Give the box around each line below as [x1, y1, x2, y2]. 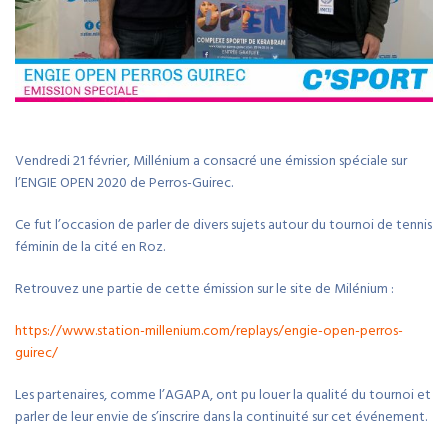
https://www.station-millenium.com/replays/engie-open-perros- [15, 319, 403, 343]
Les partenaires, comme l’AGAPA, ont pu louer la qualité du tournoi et [15, 383, 431, 407]
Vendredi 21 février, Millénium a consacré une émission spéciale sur [15, 149, 407, 173]
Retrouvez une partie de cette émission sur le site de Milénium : [15, 277, 394, 301]
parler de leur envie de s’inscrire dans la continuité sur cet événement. [15, 405, 427, 429]
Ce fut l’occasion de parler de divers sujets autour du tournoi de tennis [15, 213, 432, 237]
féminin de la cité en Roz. [15, 235, 165, 259]
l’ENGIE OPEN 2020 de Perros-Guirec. [15, 171, 233, 195]
